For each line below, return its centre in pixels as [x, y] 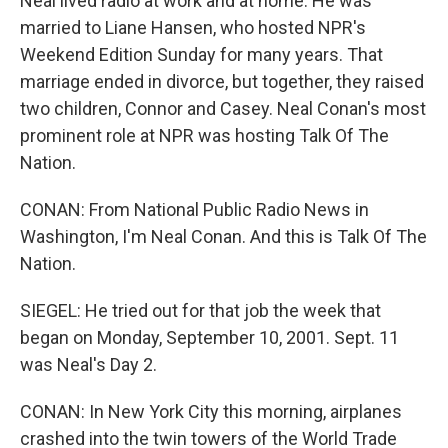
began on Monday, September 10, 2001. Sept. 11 [209, 337]
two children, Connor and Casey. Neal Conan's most [223, 108]
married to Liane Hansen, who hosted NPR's [193, 27]
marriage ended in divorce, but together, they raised [222, 81]
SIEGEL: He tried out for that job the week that [200, 310]
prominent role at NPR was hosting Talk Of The [204, 135]
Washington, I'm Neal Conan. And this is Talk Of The [223, 236]
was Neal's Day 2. [88, 364]
